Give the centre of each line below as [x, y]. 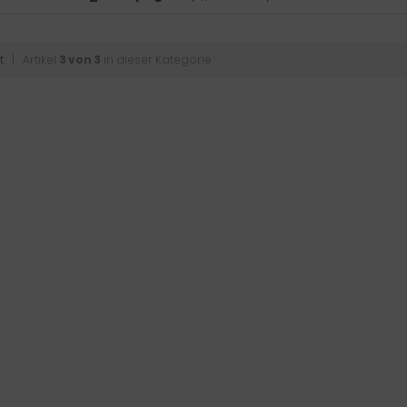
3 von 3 [80, 60]
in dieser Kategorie [156, 60]
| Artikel [31, 60]
